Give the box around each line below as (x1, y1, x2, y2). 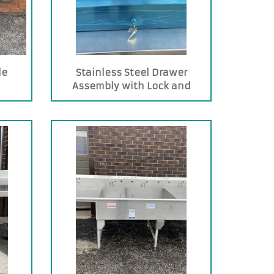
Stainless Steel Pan (84, 94, 179, 105)
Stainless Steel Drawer (75, 67, 187, 78)
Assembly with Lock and (72, 80, 191, 92)
